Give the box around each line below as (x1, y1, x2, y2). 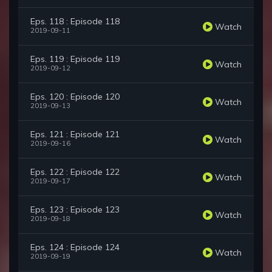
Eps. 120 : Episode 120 (30, 91, 120, 103)
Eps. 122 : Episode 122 (30, 166, 120, 178)
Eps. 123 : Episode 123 (30, 204, 120, 216)
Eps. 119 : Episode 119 (30, 53, 120, 65)
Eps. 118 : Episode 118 (30, 16, 120, 27)
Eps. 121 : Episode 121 (30, 129, 120, 140)
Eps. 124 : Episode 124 (30, 242, 120, 253)
